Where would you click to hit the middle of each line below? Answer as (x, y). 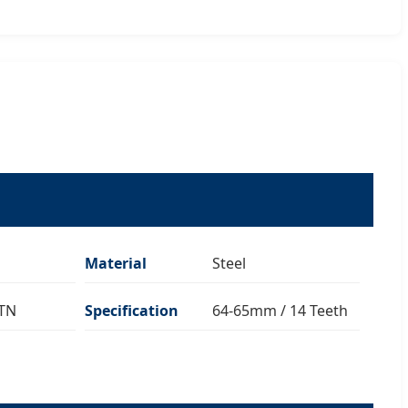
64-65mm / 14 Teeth (280, 310)
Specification (132, 310)
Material (116, 263)
